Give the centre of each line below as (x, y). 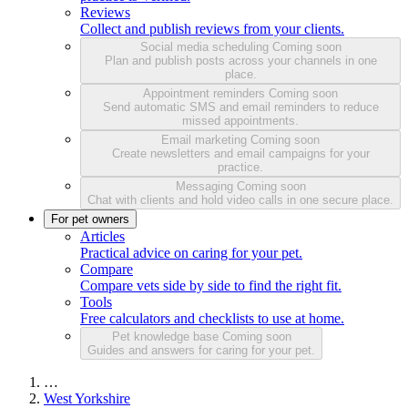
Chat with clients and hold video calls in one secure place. (240, 199)
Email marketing (206, 139)
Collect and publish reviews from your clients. (212, 28)
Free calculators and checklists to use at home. (212, 318)
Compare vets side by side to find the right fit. (211, 285)
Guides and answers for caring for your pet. (201, 350)
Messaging (206, 186)
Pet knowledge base (167, 336)
